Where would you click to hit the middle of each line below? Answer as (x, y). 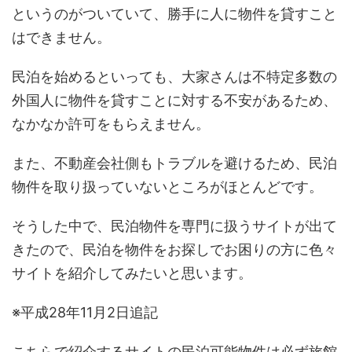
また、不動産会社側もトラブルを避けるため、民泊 (174, 163)
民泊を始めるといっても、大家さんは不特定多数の (174, 77)
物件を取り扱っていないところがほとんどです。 (167, 187)
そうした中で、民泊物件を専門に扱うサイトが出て (174, 226)
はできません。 (61, 37)
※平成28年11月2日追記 (85, 312)
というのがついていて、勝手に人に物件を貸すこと (174, 14)
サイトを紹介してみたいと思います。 (132, 273)
